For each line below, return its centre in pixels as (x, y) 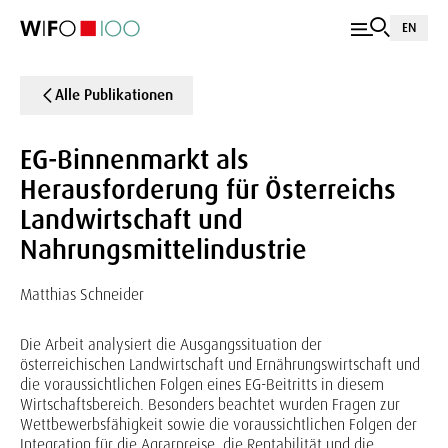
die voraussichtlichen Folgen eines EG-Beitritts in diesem (202, 384)
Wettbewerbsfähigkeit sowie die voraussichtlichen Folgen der (218, 424)
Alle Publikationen (114, 95)
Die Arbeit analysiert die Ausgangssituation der (171, 344)
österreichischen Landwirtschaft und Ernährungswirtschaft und (220, 364)
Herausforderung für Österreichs (208, 189)
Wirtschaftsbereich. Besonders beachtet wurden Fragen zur (210, 404)
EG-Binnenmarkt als (134, 159)
